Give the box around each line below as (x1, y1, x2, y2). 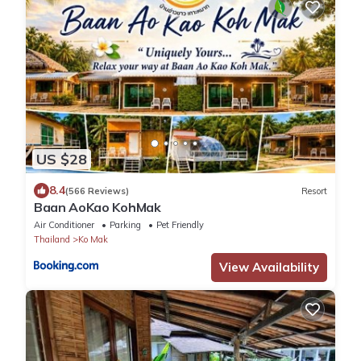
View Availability (219, 259, 319, 276)
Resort (301, 185, 327, 197)
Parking (110, 219, 141, 231)
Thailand (34, 234, 70, 246)
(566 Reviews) (65, 185, 129, 197)
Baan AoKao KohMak (34, 199, 161, 216)
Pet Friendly (156, 219, 204, 231)
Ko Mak (78, 234, 108, 246)
